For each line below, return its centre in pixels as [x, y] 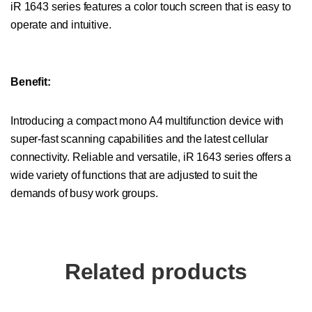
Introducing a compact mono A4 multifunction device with [147, 121]
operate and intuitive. [61, 25]
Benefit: [31, 82]
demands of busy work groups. [84, 194]
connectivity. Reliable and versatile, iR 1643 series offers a [151, 157]
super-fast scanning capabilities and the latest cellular [140, 139]
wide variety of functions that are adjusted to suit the [134, 175]
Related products [156, 272]
